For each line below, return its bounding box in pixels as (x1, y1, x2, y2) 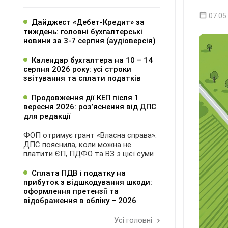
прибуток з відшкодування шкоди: (23, 178, 152, 187)
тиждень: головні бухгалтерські (23, 27, 142, 36)
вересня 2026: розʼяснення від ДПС (23, 102, 156, 111)
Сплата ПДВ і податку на (32, 168, 126, 178)
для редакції (23, 111, 71, 121)
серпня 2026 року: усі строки (23, 65, 131, 74)
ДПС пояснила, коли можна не (23, 140, 131, 149)
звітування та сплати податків (23, 74, 141, 83)
